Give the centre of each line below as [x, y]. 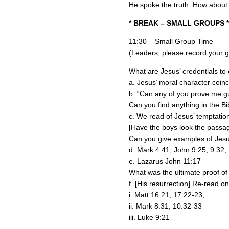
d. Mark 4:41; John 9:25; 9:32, [178, 150]
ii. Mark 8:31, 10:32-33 [165, 206]
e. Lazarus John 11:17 [165, 161]
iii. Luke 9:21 [149, 217]
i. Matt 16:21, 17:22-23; [167, 195]
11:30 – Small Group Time [171, 41]
